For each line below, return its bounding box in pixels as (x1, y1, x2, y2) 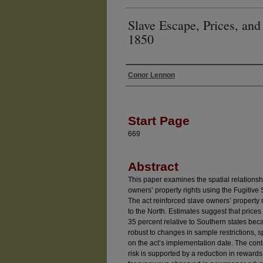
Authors (126, 78, 166, 95)
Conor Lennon (128, 70, 175, 79)
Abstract (128, 159, 178, 173)
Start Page (128, 113, 190, 127)
